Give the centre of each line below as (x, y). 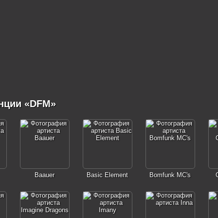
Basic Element (107, 175)
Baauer (45, 175)
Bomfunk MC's (170, 175)
